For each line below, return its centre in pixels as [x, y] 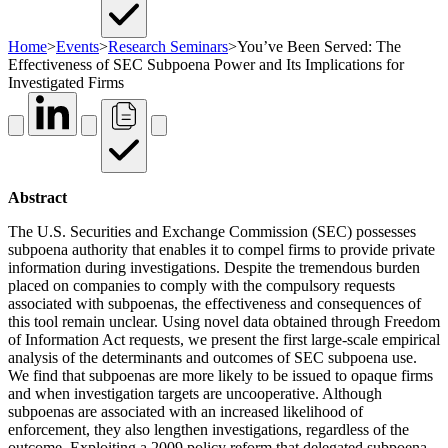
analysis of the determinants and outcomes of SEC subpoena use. [212, 357]
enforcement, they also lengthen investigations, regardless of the [208, 429]
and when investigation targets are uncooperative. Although [195, 393]
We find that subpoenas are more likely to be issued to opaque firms [220, 375]
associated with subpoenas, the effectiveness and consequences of [214, 303]
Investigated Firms [66, 82]
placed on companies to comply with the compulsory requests [201, 285]
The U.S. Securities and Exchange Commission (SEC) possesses [212, 231]
